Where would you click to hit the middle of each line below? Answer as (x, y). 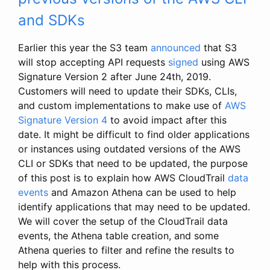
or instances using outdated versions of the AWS (129, 149)
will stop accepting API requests (93, 62)
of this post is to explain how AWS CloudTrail (123, 177)
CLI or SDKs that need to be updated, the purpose (133, 163)
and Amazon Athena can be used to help (142, 192)
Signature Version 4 (63, 120)
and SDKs (52, 20)
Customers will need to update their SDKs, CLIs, (127, 91)
